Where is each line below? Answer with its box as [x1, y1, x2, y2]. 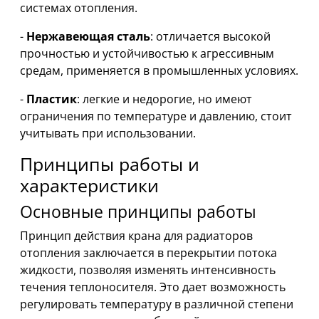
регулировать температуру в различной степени [20, 296, 293, 313]
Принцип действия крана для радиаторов [20, 228, 253, 244]
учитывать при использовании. [20, 125, 196, 142]
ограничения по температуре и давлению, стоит [20, 108, 292, 125]
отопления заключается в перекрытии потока [20, 245, 277, 261]
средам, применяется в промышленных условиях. [20, 63, 298, 79]
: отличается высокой [150, 28, 271, 45]
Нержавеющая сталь [26, 28, 150, 45]
